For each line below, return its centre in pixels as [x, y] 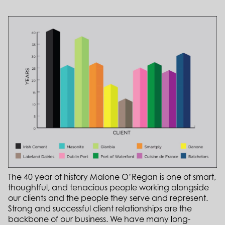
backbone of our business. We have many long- [99, 219]
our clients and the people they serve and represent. [108, 198]
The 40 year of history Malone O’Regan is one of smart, [112, 177]
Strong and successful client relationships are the [100, 208]
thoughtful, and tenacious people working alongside [108, 187]
